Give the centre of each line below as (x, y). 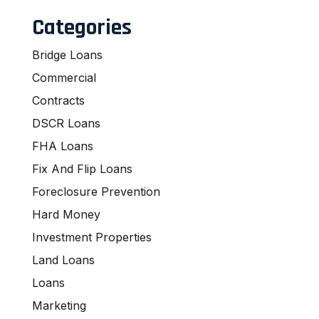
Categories (82, 28)
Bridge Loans (67, 55)
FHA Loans (63, 146)
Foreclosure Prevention (96, 192)
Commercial (64, 78)
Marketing (59, 306)
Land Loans (63, 260)
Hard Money (66, 215)
